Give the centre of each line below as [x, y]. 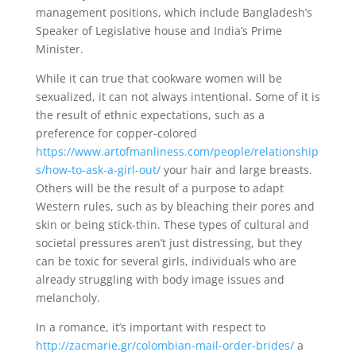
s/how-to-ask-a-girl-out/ [98, 170]
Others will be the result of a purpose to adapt [159, 188]
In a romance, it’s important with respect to [150, 327]
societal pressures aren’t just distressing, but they [168, 243]
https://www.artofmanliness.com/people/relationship [177, 151]
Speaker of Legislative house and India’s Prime [159, 31]
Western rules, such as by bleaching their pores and [175, 206]
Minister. [59, 49]
